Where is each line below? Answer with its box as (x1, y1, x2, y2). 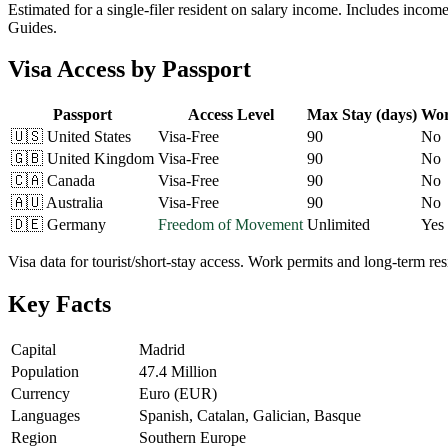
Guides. (8, 18, 57, 36)
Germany (47, 216, 106, 234)
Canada (47, 172, 95, 190)
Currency (11, 385, 70, 403)
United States (47, 128, 131, 146)
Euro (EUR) (139, 385, 217, 403)
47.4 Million (139, 363, 217, 381)
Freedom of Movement (158, 216, 303, 234)
